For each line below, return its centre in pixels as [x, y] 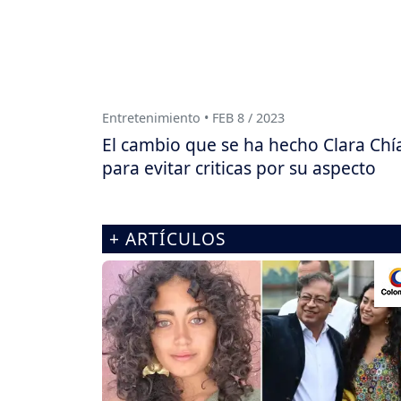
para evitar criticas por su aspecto [239, 168]
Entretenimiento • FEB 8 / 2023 [193, 118]
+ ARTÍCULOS [168, 239]
